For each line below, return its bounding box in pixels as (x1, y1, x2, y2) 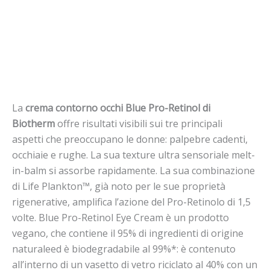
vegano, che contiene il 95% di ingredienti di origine (12, 226, 243, 240)
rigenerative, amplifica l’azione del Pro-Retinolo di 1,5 (12, 195, 251, 209)
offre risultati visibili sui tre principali (55, 116, 222, 130)
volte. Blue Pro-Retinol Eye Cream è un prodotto (12, 210, 229, 224)
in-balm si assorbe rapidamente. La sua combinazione (12, 163, 255, 177)
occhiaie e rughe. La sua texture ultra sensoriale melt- (12, 148, 255, 162)
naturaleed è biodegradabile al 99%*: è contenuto (12, 242, 236, 256)
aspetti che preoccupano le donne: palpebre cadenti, (12, 132, 248, 146)
